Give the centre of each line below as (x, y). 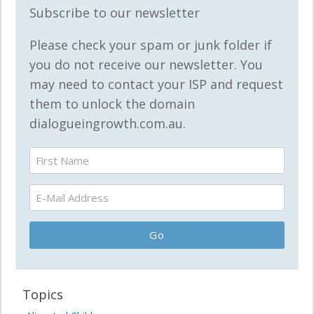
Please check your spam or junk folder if (151, 45)
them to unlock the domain (112, 104)
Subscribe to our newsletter (115, 13)
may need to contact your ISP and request (156, 84)
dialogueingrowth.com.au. (108, 124)
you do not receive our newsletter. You (146, 65)
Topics (43, 295)
